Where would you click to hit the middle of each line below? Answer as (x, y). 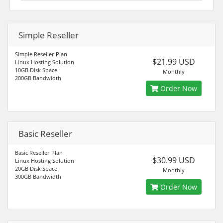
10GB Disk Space (36, 70)
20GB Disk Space (36, 168)
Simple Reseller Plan (41, 54)
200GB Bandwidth (38, 78)
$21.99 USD (173, 62)
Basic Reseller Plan (39, 153)
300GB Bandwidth (38, 176)
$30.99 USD (173, 160)
